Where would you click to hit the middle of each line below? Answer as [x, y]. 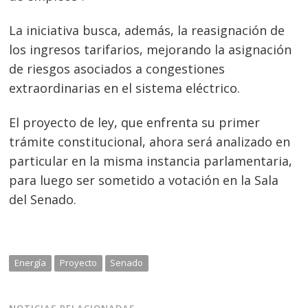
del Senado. [43, 199]
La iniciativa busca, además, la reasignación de [147, 31]
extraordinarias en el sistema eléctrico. [125, 88]
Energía [31, 262]
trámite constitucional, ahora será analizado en [150, 141]
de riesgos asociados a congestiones [117, 69]
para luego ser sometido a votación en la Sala [144, 180]
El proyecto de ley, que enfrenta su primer [135, 122]
